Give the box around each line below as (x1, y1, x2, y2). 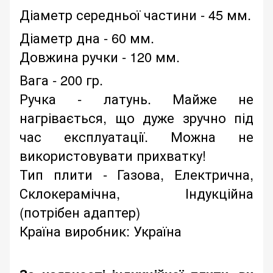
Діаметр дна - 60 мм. (19, 28, 154, 48)
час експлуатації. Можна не (19, 127, 253, 146)
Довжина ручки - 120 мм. (19, 47, 180, 66)
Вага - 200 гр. (19, 70, 103, 90)
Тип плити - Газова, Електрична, (19, 165, 253, 184)
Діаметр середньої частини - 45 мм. (19, 5, 251, 24)
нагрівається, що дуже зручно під (19, 108, 253, 127)
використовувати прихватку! (19, 146, 206, 165)
